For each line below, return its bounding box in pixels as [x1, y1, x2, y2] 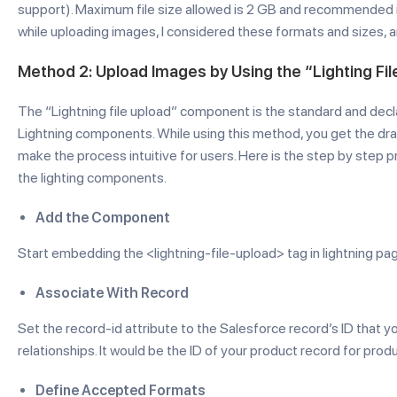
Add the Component [35, 209, 170, 226]
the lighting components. [18, 169, 167, 186]
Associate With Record [35, 284, 189, 301]
